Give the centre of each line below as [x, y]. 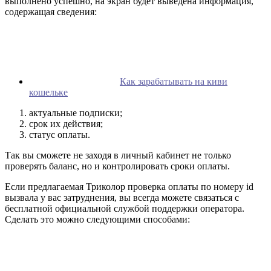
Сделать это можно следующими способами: [97, 219]
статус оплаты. [60, 134]
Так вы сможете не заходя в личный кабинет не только [118, 155]
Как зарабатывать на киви [174, 81]
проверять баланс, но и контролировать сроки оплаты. [117, 166]
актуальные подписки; [76, 113]
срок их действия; [66, 123]
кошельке [48, 92]
